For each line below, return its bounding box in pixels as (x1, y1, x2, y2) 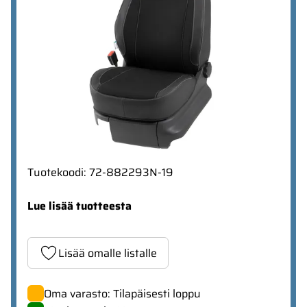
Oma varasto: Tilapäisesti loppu (44, 285, 201, 303)
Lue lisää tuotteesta (27, 197, 132, 215)
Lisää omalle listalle (58, 244, 157, 262)
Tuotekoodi (27, 164, 84, 182)
